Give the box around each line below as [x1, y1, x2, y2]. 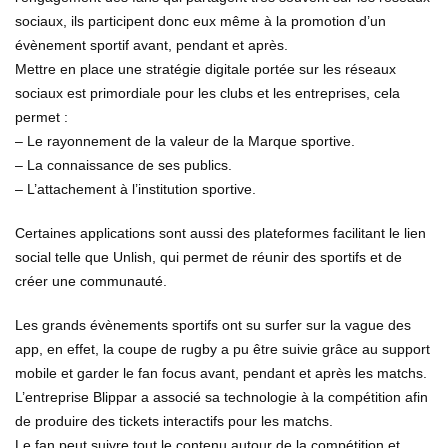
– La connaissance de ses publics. [15, 157, 232, 174]
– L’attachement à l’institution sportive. [15, 181, 256, 198]
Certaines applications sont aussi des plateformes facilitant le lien [15, 225, 426, 242]
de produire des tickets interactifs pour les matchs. [15, 413, 333, 430]
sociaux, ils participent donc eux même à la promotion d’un [15, 13, 386, 30]
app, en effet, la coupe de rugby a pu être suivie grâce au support [15, 341, 430, 358]
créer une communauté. [15, 273, 167, 290]
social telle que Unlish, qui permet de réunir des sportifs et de [15, 249, 402, 266]
